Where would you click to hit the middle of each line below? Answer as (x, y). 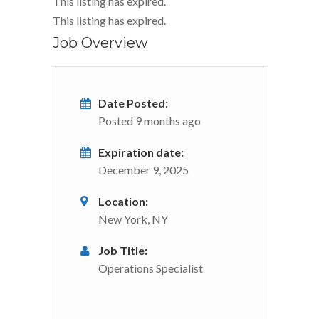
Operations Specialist (151, 268)
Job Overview (100, 42)
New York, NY (133, 219)
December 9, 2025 (143, 169)
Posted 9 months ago (150, 120)
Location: (123, 201)
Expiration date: (141, 152)
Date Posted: (133, 103)
